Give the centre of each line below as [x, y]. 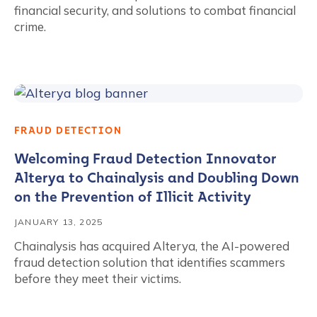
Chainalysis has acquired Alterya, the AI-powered [152, 246]
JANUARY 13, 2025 [59, 222]
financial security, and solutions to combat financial [155, 10]
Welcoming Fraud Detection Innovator [145, 158]
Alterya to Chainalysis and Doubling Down [157, 178]
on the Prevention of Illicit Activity [133, 197]
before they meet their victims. [98, 278]
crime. [30, 27]
